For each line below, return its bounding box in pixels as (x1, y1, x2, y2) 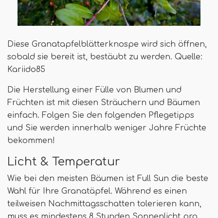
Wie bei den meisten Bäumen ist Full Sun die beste (7, 174, 208, 183)
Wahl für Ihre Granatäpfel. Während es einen (7, 187, 187, 196)
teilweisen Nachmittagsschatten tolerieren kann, (7, 200, 201, 209)
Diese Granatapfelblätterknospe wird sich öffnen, (7, 40, 207, 49)
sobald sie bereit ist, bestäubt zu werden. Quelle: (7, 53, 202, 62)
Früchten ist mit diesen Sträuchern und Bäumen (7, 98, 200, 108)
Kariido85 (7, 65, 45, 74)
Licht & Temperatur (7, 155, 120, 168)
